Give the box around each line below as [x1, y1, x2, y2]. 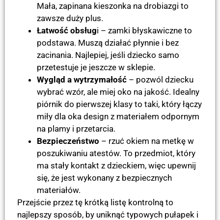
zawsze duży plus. [37, 13, 103, 23]
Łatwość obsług [37, 26, 97, 35]
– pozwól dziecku [127, 75, 193, 84]
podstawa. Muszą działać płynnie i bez [37, 38, 179, 48]
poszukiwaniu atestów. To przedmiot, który [37, 148, 195, 158]
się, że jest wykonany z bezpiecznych [37, 173, 172, 183]
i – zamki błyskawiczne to [97, 26, 192, 35]
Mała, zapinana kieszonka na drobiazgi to [37, 1, 189, 11]
